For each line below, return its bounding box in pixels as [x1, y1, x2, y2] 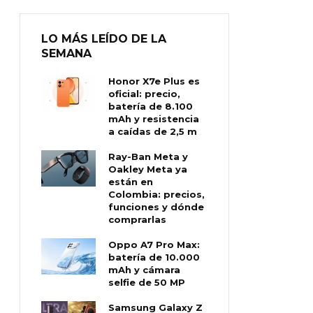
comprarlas [108, 213, 167, 225]
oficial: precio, [108, 87, 181, 99]
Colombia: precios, [108, 188, 205, 200]
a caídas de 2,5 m [108, 125, 198, 137]
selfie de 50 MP [108, 276, 186, 288]
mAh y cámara [108, 263, 181, 275]
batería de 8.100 [108, 100, 194, 112]
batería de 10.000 [108, 251, 201, 263]
